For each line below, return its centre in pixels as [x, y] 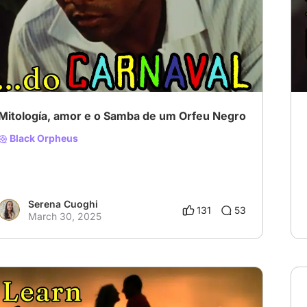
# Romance [67, 48]
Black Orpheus [43, 138]
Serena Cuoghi [63, 204]
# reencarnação [133, 48]
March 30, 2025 [65, 217]
